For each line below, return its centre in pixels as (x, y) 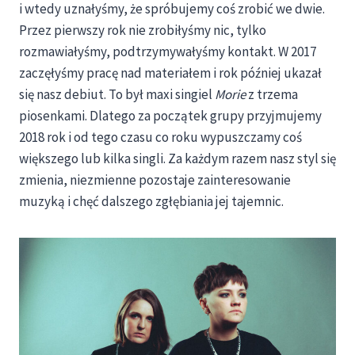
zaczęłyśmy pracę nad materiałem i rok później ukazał (170, 73)
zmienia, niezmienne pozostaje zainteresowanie (155, 180)
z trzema (272, 95)
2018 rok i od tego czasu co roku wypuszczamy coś (160, 137)
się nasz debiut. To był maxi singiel (117, 95)
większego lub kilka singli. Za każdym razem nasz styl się (177, 159)
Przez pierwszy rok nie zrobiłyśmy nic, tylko (143, 31)
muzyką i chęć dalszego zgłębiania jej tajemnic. (151, 202)
